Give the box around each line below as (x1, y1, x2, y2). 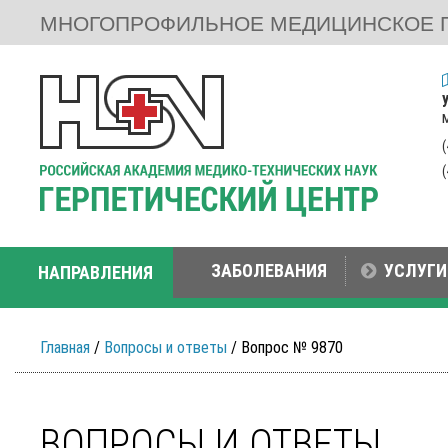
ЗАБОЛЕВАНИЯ (211, 260, 327, 281)
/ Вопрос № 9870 (227, 338, 343, 357)
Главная (40, 338, 90, 357)
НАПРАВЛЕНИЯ (38, 262, 153, 283)
